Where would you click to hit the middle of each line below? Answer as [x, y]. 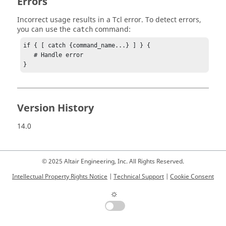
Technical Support [139, 177]
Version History [55, 108]
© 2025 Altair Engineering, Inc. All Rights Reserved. [113, 161]
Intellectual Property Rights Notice [60, 177]
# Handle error [29, 55]
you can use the [45, 30]
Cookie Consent [192, 177]
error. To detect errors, [162, 20]
